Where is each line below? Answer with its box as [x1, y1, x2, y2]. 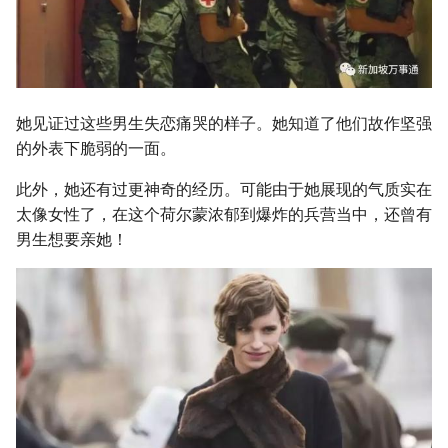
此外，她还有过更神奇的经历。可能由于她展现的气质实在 [16, 179, 432, 199]
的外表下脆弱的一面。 [16, 138, 176, 158]
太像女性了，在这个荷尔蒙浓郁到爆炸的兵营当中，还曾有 [16, 204, 432, 224]
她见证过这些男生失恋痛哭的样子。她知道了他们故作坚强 [16, 113, 432, 133]
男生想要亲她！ [16, 229, 128, 249]
